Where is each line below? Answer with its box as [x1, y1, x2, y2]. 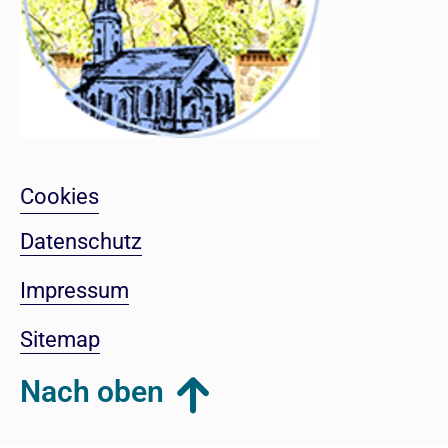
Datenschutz [20, 228, 142, 254]
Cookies [20, 183, 99, 209]
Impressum [20, 277, 129, 303]
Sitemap [20, 326, 100, 352]
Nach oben [20, 373, 164, 409]
